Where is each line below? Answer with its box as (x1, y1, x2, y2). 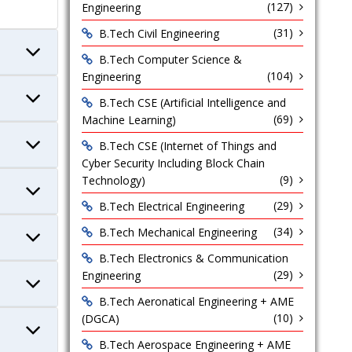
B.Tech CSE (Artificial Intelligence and (98, 95, 286, 110)
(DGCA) (81, 311, 119, 326)
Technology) (81, 173, 145, 188)
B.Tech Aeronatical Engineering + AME (98, 294, 294, 309)
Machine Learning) (81, 112, 176, 127)
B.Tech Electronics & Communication (98, 251, 288, 266)
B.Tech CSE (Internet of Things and (98, 138, 277, 153)
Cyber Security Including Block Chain (81, 156, 265, 170)
